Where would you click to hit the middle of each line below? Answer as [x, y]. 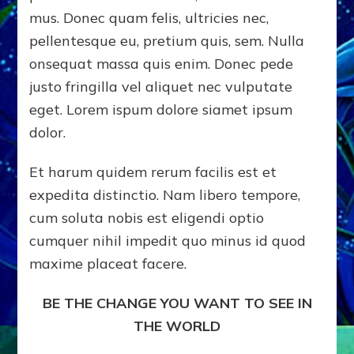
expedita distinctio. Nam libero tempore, [165, 195]
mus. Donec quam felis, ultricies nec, [149, 18]
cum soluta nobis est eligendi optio [147, 218]
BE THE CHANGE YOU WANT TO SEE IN [177, 303]
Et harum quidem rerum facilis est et [153, 172]
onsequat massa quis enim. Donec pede [162, 64]
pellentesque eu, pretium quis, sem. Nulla [167, 41]
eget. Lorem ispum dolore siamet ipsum [161, 110]
